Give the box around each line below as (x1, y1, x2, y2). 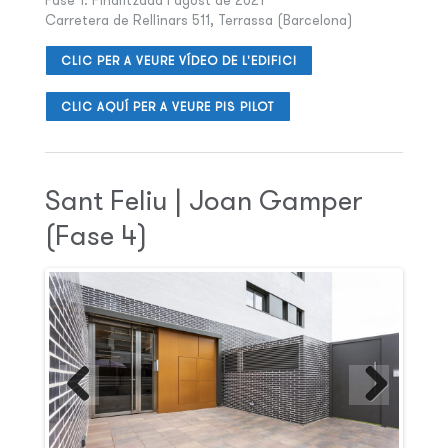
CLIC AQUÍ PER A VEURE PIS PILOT (60, 99, 275, 115)
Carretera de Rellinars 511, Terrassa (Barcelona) (44, 11, 352, 30)
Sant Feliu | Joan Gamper (44, 183, 363, 218)
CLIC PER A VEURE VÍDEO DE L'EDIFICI (60, 53, 297, 69)
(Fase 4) (44, 218, 147, 253)
